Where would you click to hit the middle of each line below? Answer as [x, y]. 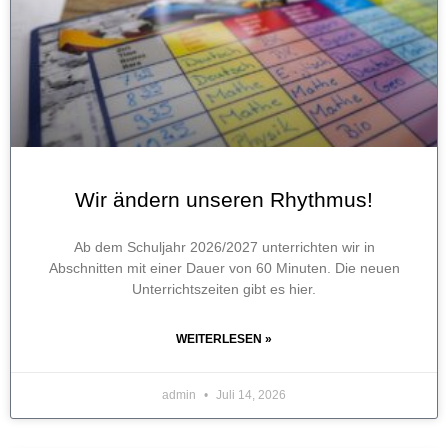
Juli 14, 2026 [249, 395]
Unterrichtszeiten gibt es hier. [224, 289]
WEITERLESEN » [224, 339]
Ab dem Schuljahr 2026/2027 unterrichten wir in [224, 247]
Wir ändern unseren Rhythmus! [224, 200]
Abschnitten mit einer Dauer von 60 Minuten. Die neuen [224, 268]
